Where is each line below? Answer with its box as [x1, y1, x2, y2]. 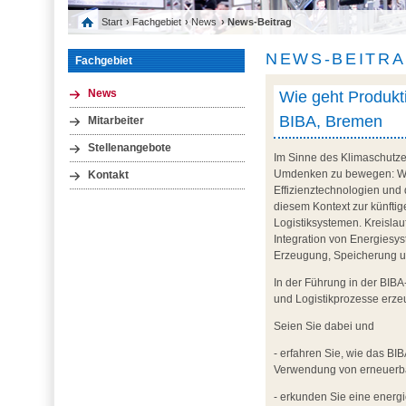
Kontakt [87, 169, 129, 181]
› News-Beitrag [220, 16, 292, 28]
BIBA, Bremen [278, 111, 382, 130]
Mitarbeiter [87, 114, 144, 126]
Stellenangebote [87, 141, 171, 153]
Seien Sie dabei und [274, 320, 375, 333]
